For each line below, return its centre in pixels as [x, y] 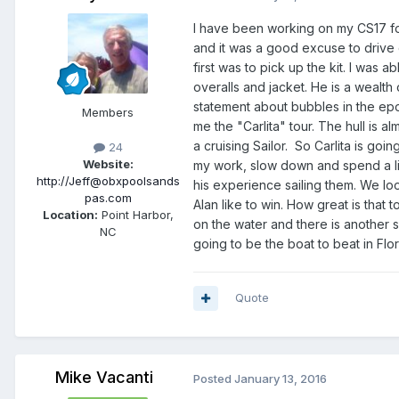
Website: [108, 164]
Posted [214, 379]
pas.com [108, 198]
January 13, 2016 [281, 379]
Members [108, 113]
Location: [70, 215]
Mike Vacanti [104, 378]
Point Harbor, [135, 215]
